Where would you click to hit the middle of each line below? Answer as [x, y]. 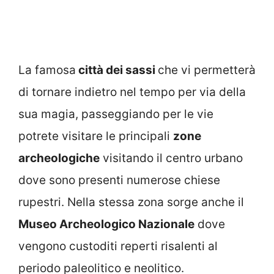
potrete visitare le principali [96, 136]
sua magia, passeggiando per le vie [116, 114]
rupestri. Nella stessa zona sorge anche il [131, 202]
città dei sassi [117, 70]
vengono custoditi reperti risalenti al [118, 246]
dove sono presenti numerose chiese [119, 180]
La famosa [47, 70]
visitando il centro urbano [171, 158]
